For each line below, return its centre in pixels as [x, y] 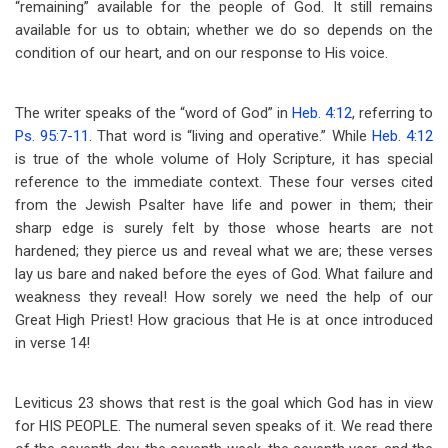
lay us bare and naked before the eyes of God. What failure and [224, 274]
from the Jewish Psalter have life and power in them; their [224, 205]
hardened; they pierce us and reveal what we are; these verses [224, 251]
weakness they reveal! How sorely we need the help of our [224, 297]
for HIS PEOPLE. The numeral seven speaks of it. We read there [224, 426]
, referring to [392, 113]
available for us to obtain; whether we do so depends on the [224, 30]
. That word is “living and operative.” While [230, 136]
